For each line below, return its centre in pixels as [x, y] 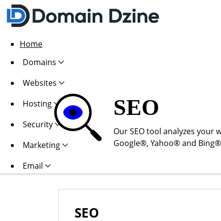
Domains [39, 62]
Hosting [37, 104]
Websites [40, 83]
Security [38, 124]
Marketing [41, 145]
